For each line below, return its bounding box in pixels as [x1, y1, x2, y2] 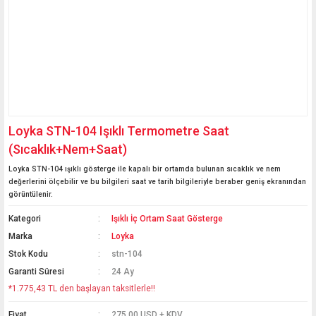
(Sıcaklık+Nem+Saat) [8, 142, 127, 157]
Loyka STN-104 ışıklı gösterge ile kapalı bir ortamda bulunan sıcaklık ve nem [8, 165, 281, 173]
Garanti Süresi [8, 267, 64, 276]
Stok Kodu [8, 249, 48, 259]
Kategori [8, 214, 41, 224]
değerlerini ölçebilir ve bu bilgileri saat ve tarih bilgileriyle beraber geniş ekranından [8, 178, 306, 186]
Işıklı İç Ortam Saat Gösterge [111, 214, 224, 224]
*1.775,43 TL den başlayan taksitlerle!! [8, 284, 155, 293]
